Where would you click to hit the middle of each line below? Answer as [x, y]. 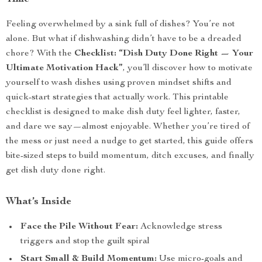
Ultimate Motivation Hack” [64, 68]
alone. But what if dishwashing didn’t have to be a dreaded [124, 39]
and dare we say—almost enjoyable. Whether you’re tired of [128, 127]
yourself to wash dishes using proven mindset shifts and [119, 83]
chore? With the [40, 54]
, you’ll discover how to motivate [188, 68]
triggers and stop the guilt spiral [85, 242]
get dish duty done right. [56, 171]
